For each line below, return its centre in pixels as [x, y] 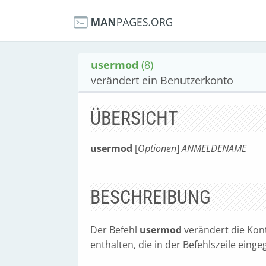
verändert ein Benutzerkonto [162, 80]
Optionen [157, 148]
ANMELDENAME [214, 148]
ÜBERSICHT [134, 118]
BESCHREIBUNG [151, 197]
